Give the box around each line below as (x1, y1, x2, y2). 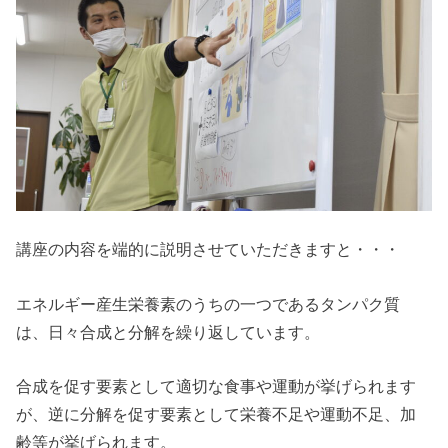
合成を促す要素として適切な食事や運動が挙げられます (16, 377, 417, 396)
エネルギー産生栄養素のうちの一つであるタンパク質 (16, 294, 401, 313)
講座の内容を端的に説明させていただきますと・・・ (16, 240, 401, 259)
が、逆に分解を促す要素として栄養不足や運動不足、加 (16, 405, 417, 424)
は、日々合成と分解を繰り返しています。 (16, 322, 321, 341)
